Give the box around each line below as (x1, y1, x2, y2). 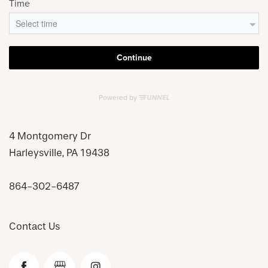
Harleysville (9, 147, 62, 159)
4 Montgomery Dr (9, 130, 91, 142)
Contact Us (9, 220, 60, 232)
